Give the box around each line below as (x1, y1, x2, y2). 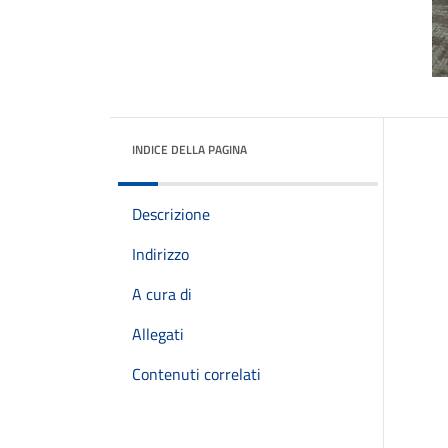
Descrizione (132, 202, 210, 226)
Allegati (132, 322, 184, 346)
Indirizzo (132, 242, 189, 266)
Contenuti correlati (132, 362, 261, 386)
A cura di (132, 282, 192, 306)
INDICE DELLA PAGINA (132, 140, 247, 159)
